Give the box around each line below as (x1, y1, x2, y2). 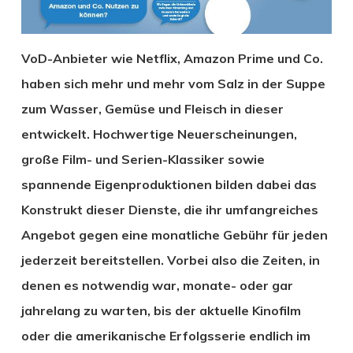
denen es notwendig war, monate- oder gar (20, 277, 293, 293)
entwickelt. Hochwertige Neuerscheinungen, (20, 125, 297, 142)
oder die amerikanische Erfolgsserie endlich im (20, 327, 310, 344)
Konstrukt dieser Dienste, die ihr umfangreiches (20, 201, 318, 217)
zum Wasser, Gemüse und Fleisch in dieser (20, 100, 284, 117)
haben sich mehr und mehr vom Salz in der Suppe (20, 75, 325, 91)
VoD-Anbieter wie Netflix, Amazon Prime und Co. (20, 50, 323, 66)
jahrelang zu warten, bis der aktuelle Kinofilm (20, 302, 301, 318)
